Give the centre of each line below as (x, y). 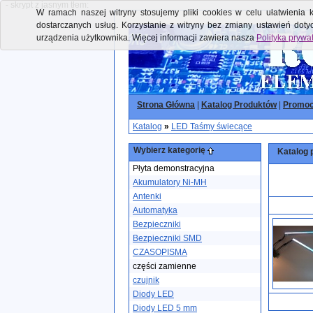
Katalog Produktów (239, 105)
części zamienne (165, 266)
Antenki (147, 196)
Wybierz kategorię (170, 150)
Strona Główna (166, 105)
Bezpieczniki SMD (167, 238)
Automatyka (155, 210)
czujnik (146, 280)
